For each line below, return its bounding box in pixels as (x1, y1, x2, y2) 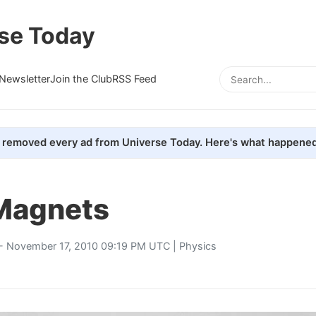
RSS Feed (112, 72, 157, 85)
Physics (179, 239, 217, 252)
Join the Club (50, 72, 112, 85)
